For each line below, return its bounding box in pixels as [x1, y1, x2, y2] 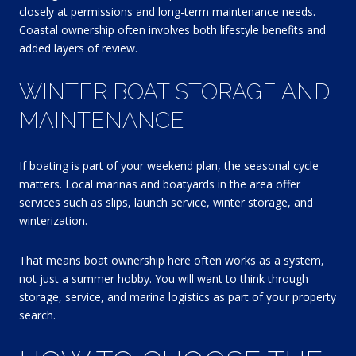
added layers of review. [19, 40, 137, 56]
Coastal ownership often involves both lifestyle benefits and [19, 21, 326, 37]
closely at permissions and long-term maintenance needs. [19, 3, 315, 19]
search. [19, 307, 56, 323]
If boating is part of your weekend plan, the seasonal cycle [19, 157, 319, 173]
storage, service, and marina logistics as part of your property [19, 288, 336, 304]
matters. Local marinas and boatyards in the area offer [19, 176, 300, 192]
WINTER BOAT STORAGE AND [19, 79, 330, 106]
